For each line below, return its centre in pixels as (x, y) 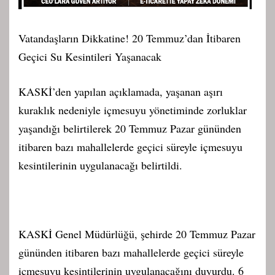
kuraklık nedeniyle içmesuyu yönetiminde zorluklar (133, 110)
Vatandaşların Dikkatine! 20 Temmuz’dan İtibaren (130, 38)
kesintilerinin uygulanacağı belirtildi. (100, 165)
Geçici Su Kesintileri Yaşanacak (90, 57)
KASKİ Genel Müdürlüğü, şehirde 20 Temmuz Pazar (137, 234)
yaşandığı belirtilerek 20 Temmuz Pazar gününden (130, 129)
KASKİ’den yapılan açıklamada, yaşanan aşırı (121, 92)
